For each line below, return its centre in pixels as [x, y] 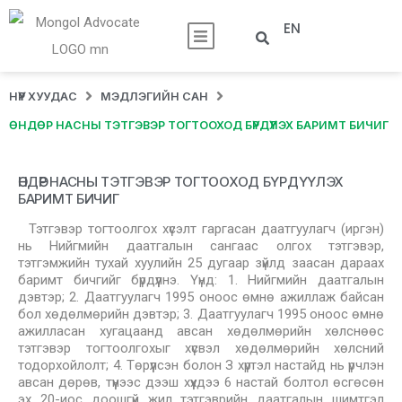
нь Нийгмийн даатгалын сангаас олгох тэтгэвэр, [201, 246]
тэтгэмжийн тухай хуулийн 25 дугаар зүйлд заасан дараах [201, 263]
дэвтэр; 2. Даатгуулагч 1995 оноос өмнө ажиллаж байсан [201, 297]
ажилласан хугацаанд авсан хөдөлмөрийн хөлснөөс [201, 331]
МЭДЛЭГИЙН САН [154, 96]
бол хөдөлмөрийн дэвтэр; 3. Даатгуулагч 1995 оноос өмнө [201, 314]
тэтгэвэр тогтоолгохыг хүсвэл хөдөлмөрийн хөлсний [201, 348]
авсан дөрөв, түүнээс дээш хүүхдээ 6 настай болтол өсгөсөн [201, 382]
